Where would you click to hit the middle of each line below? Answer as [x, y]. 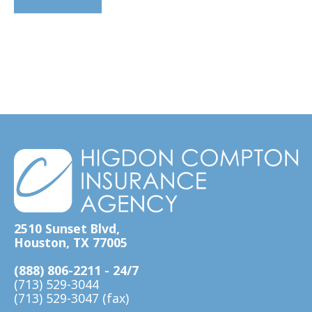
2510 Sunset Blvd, [67, 228]
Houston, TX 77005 [71, 242]
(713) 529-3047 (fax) [71, 298]
